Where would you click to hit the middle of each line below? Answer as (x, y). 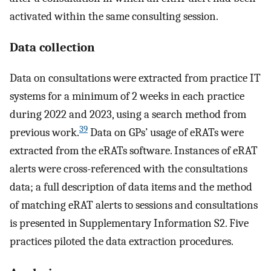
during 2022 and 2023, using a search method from (128, 115)
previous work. (44, 133)
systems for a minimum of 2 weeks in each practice (127, 96)
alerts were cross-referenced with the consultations (129, 169)
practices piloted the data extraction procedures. (122, 242)
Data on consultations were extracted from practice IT (135, 78)
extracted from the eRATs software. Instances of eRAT (134, 151)
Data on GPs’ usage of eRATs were (166, 133)
